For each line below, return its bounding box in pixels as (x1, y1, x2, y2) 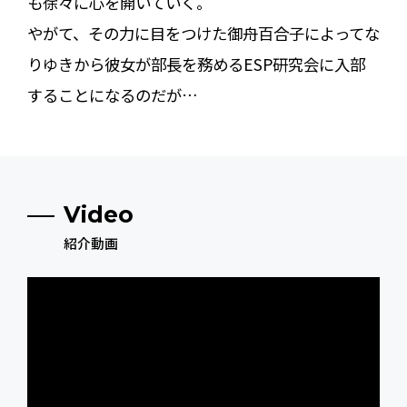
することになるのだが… (26, 84, 198, 107)
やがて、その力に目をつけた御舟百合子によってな (26, 22, 380, 45)
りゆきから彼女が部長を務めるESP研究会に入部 (26, 53, 365, 76)
